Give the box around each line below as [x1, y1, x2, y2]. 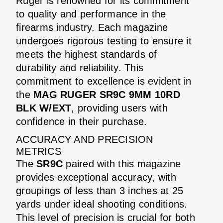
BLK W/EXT [16, 102, 72, 113]
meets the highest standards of [16, 48, 157, 60]
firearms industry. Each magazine [16, 21, 168, 33]
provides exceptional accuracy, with [16, 171, 176, 183]
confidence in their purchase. [16, 115, 147, 127]
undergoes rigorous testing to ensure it [16, 35, 192, 46]
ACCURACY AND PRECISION [16, 133, 153, 145]
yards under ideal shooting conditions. [16, 198, 188, 210]
